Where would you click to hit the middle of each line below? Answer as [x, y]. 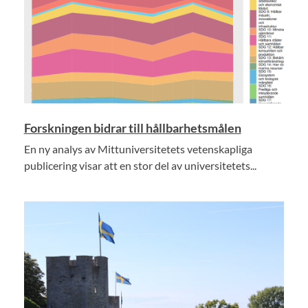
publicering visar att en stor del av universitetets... [140, 165]
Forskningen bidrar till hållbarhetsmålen [132, 128]
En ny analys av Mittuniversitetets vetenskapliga [138, 148]
